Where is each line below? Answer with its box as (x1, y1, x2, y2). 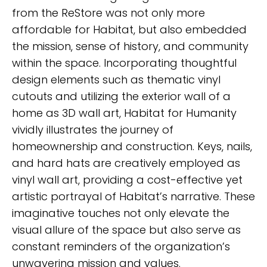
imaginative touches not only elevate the (12, 205, 229, 221)
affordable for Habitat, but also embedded (12, 21, 247, 37)
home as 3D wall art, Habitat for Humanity (12, 105, 237, 120)
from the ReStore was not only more (12, 5, 205, 20)
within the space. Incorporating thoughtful (12, 55, 237, 70)
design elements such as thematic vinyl (12, 72, 221, 87)
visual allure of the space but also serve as (12, 222, 241, 237)
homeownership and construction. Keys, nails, (12, 138, 252, 154)
